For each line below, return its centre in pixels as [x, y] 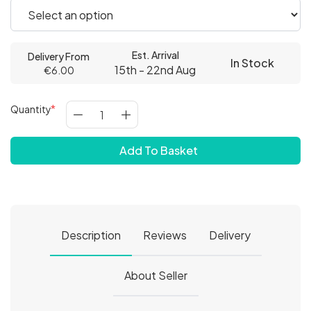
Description [91, 235]
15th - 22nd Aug [155, 70]
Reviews [165, 235]
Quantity [31, 109]
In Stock [252, 63]
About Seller [155, 275]
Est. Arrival [155, 55]
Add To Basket [158, 150]
